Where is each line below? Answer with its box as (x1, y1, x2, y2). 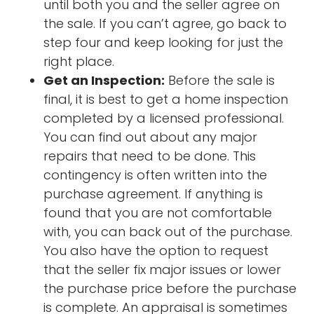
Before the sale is (165, 71, 275, 89)
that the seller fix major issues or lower (43, 260, 282, 278)
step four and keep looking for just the (43, 33, 284, 51)
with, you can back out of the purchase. (43, 222, 293, 240)
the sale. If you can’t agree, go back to (43, 14, 287, 32)
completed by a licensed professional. (43, 109, 285, 127)
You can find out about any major (43, 128, 258, 146)
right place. (43, 52, 115, 70)
